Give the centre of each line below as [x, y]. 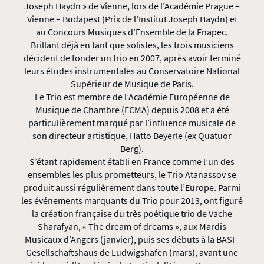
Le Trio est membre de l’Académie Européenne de [132, 97]
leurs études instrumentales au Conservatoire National [132, 71]
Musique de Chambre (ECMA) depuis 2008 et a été [132, 110]
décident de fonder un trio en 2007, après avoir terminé [132, 58]
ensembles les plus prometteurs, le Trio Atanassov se [132, 174]
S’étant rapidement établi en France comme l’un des [132, 161]
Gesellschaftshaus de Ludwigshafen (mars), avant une [132, 252]
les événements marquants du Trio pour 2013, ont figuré [132, 200]
